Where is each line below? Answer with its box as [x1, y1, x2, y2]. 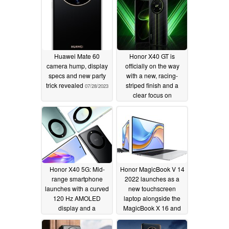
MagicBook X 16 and [123, 203, 181, 213]
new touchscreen [128, 184, 176, 193]
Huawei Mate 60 [54, 52, 100, 61]
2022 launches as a [125, 174, 179, 184]
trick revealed [45, 81, 85, 90]
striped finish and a [126, 81, 178, 90]
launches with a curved [45, 184, 109, 193]
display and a [58, 203, 96, 213]
